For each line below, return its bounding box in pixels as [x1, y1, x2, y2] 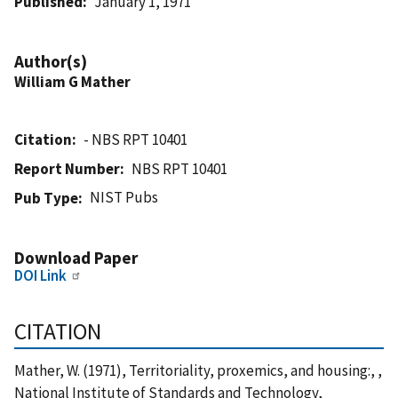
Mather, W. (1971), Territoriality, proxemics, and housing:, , [14, 360, 382, 380]
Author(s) [14, 50, 87, 72]
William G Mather [14, 71, 131, 92]
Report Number [14, 158, 120, 179]
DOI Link [14, 265, 67, 285]
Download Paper [14, 246, 138, 268]
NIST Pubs [90, 187, 159, 207]
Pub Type [14, 187, 78, 208]
